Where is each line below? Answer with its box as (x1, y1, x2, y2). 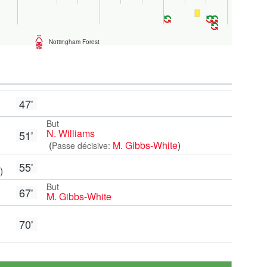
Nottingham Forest (49, 38, 100, 46)
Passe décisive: (51, 139, 110, 151)
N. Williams (46, 126, 95, 140)
